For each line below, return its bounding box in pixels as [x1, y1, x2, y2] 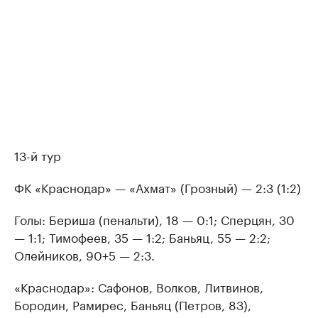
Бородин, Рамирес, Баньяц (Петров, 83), [14, 295, 251, 313]
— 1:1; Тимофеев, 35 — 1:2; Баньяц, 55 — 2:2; [14, 227, 270, 246]
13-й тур [14, 146, 61, 164]
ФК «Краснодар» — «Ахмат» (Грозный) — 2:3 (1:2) [14, 177, 301, 196]
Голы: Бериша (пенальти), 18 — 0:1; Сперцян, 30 [14, 209, 295, 228]
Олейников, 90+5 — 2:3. [14, 245, 155, 263]
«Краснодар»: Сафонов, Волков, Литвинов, [14, 277, 263, 295]
